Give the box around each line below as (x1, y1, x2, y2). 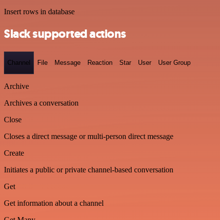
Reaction (87, 59, 112, 67)
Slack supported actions (4, 26, 126, 42)
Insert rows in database (4, 7, 75, 16)
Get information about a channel (4, 198, 104, 207)
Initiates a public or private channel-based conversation (4, 165, 173, 174)
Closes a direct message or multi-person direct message (4, 132, 173, 140)
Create (4, 148, 24, 157)
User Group (158, 59, 191, 67)
